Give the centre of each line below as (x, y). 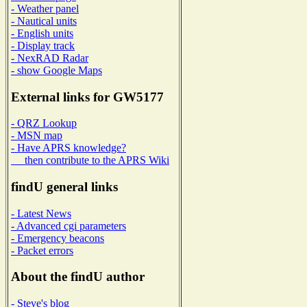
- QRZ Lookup (44, 123)
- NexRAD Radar (50, 58)
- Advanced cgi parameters (69, 225)
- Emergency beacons (58, 238)
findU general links (64, 187)
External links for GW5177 (87, 97)
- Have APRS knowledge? (69, 148)
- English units (42, 33)
